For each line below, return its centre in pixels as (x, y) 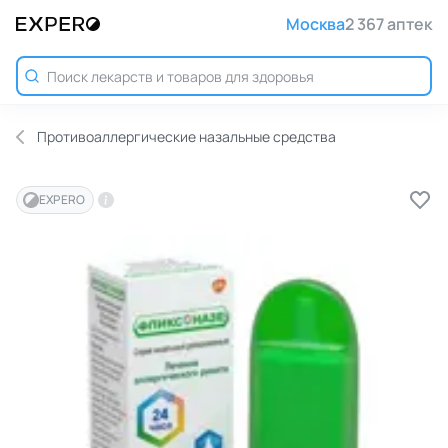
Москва (315, 24)
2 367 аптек (388, 24)
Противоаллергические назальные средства (186, 136)
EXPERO (62, 199)
